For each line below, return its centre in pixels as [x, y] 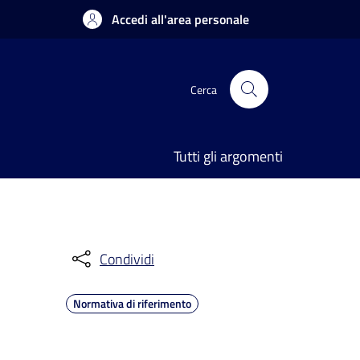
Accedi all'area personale [180, 19]
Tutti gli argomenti [228, 156]
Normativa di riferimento [132, 303]
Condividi [127, 259]
